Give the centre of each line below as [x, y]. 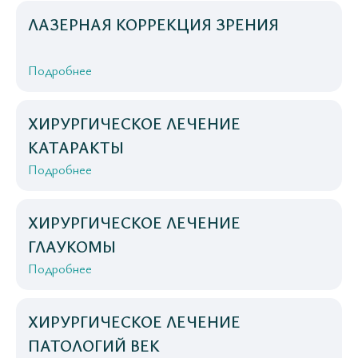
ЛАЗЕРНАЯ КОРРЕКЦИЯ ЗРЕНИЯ [153, 25]
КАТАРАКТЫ [76, 148]
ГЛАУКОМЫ [72, 247]
